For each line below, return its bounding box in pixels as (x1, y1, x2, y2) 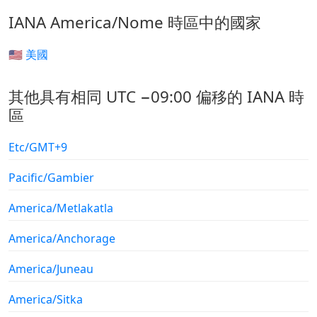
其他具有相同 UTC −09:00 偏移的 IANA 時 (8, 85, 304, 108)
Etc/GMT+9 (8, 139, 67, 155)
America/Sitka (8, 291, 83, 307)
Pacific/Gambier (8, 169, 94, 185)
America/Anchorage (8, 230, 115, 246)
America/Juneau (8, 260, 93, 277)
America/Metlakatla (8, 200, 113, 216)
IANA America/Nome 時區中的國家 (8, 11, 261, 33)
